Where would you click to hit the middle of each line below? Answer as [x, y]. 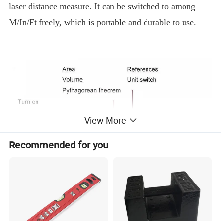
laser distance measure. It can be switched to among [102, 7]
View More [105, 121]
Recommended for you [59, 145]
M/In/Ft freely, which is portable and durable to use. [103, 22]
